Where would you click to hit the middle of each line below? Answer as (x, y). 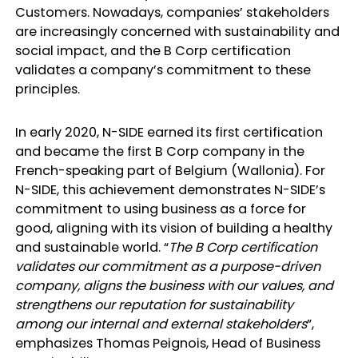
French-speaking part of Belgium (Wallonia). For (170, 170)
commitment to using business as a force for (160, 209)
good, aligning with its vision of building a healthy (173, 228)
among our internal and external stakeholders (161, 324)
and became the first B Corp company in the (159, 151)
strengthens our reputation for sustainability (154, 304)
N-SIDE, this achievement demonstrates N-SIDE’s (170, 189)
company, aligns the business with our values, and (174, 285)
